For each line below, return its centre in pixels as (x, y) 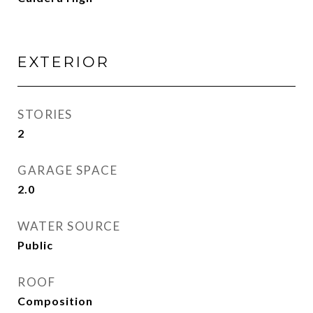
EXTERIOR (64, 62)
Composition (55, 301)
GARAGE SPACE (67, 170)
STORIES (45, 114)
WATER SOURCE (69, 226)
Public (35, 245)
